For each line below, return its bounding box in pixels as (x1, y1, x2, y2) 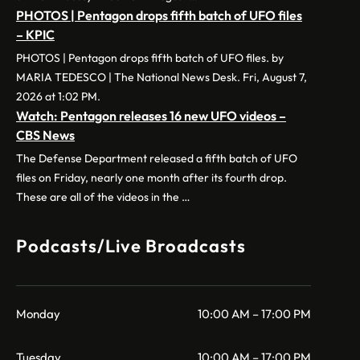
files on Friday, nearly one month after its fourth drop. (16, 170, 287, 186)
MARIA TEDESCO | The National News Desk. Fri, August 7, (16, 70, 307, 85)
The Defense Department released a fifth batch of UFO (16, 151, 297, 166)
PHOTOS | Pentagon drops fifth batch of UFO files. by (16, 51, 284, 66)
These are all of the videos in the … (16, 190, 190, 205)
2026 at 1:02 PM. (16, 89, 100, 104)
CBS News (16, 127, 75, 144)
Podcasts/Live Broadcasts (16, 235, 246, 258)
